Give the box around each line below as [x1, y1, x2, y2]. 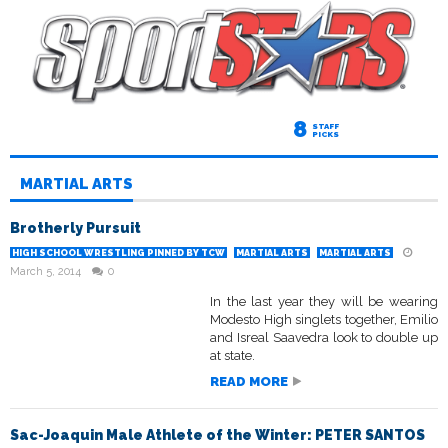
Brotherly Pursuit [10, 220, 141, 237]
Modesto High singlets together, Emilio [210, 312, 438, 328]
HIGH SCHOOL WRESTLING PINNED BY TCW [12, 248, 225, 259]
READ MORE [210, 374, 288, 390]
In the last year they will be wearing [210, 294, 438, 310]
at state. [210, 348, 255, 364]
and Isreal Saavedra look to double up [210, 330, 438, 346]
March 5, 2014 [10, 265, 81, 279]
